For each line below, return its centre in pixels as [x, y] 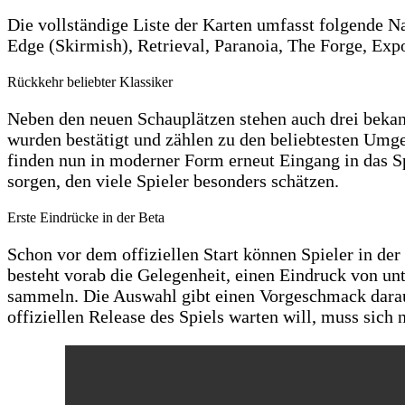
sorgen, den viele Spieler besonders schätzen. [173, 180]
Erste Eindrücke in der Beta [86, 217]
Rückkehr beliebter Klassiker [90, 81]
